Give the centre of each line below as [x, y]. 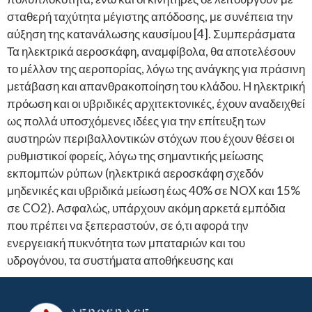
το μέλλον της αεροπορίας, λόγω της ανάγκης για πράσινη [156, 69]
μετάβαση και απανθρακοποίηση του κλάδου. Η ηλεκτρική [156, 86]
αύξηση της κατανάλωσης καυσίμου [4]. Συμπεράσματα [151, 34]
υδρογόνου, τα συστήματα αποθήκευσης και [120, 260]
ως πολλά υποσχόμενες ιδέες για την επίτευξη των [136, 121]
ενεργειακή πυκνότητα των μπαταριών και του [126, 243]
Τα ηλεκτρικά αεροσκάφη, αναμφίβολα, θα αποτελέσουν [151, 52]
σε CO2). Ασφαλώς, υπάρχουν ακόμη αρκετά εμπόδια [146, 208]
